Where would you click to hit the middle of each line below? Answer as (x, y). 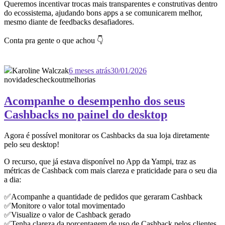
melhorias (80, 79)
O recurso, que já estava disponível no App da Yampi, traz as (100, 162)
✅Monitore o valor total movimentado (65, 206)
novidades (20, 79)
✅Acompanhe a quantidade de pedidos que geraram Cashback (103, 197)
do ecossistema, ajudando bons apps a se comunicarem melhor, (103, 13)
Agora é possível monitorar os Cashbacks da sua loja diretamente (107, 136)
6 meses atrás (90, 70)
